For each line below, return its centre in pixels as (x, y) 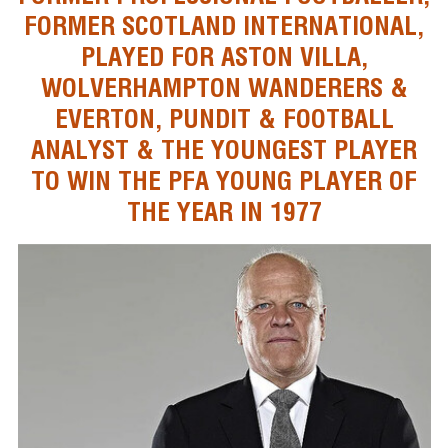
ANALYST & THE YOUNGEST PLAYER (224, 149)
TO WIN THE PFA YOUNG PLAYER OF (224, 180)
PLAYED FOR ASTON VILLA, (224, 56)
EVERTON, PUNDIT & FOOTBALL (224, 118)
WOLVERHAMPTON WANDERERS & (224, 87)
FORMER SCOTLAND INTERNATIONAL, (224, 25)
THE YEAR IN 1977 (224, 211)
